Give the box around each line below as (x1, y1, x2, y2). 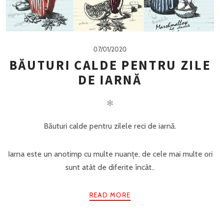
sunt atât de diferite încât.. (65, 162, 155, 172)
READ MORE (89, 191, 131, 199)
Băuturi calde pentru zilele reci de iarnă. (44, 121, 176, 131)
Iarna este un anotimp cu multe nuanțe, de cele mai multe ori (7, 149, 213, 159)
